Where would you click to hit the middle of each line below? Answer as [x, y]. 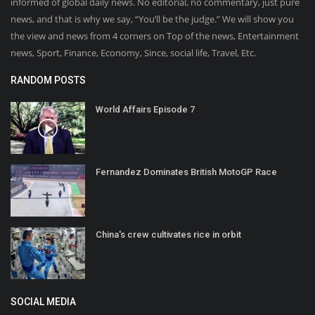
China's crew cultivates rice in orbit [168, 234]
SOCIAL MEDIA [43, 301]
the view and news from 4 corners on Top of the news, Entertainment [155, 36]
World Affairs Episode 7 [145, 109]
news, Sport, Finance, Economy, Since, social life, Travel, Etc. [133, 52]
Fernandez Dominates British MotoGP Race [186, 172]
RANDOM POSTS [48, 80]
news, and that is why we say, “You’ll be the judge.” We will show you [152, 19]
